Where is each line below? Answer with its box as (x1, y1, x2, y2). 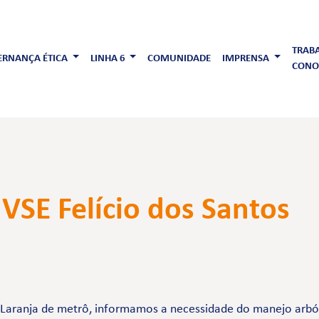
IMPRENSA (222, 53, 272, 64)
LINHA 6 (90, 53, 127, 64)
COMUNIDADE (147, 53, 211, 64)
